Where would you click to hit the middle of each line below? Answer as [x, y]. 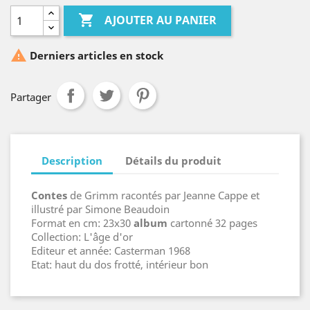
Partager [31, 97]
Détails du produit [174, 160]
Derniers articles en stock [95, 56]
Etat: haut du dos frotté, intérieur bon [120, 264]
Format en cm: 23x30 [82, 223]
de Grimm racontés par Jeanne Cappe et [163, 195]
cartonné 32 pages [212, 223]
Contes [49, 195]
